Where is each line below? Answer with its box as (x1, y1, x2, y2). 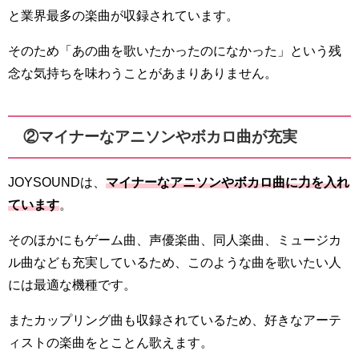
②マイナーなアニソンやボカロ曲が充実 (23, 128, 298, 144)
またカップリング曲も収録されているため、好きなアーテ (8, 313, 341, 326)
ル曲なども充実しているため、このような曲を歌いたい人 (8, 255, 341, 268)
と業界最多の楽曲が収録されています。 (8, 9, 239, 22)
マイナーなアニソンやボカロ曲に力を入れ (106, 175, 349, 188)
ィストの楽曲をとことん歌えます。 (8, 335, 213, 349)
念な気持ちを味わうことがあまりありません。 (8, 67, 277, 79)
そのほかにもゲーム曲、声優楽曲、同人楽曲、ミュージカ (8, 232, 341, 246)
